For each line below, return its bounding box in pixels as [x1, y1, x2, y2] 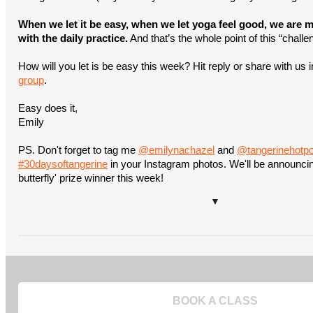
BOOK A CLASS [173, 295, 258, 307]
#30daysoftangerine [18, 159, 108, 170]
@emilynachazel [138, 145, 214, 156]
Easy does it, [18, 103, 78, 114]
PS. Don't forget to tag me [18, 145, 138, 156]
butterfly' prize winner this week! [18, 173, 163, 184]
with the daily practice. [18, 33, 128, 44]
